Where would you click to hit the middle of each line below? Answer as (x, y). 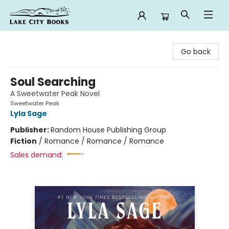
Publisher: (30, 130)
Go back (196, 52)
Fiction (24, 141)
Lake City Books (35, 40)
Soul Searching (53, 82)
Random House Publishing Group (108, 130)
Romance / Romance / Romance (104, 141)
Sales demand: (37, 155)
